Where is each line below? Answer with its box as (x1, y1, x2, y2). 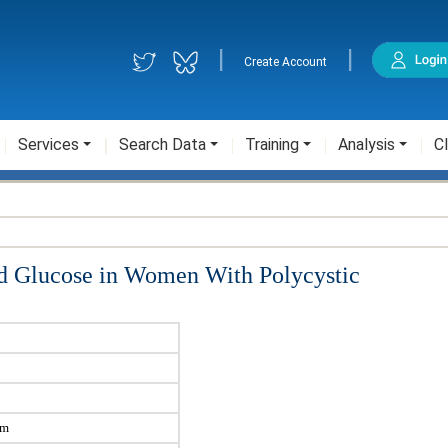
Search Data (119, 135, 206, 154)
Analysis (338, 135, 395, 154)
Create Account (244, 55, 328, 69)
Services (18, 135, 79, 154)
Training (245, 135, 299, 154)
